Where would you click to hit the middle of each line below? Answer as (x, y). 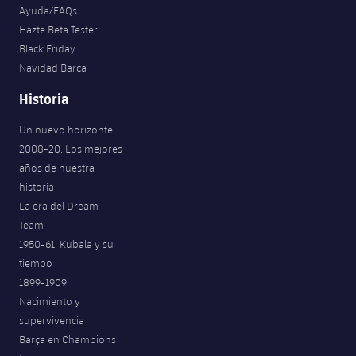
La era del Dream (59, 206)
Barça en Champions (68, 340)
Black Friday (47, 49)
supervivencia (52, 321)
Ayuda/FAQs (48, 11)
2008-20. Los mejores (71, 149)
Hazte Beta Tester (58, 30)
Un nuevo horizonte (66, 130)
